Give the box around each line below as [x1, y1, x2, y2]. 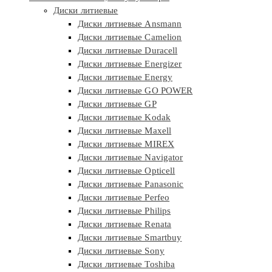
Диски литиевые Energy [78, 72, 173, 83]
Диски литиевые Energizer [78, 59, 182, 69]
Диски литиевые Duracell [78, 46, 178, 56]
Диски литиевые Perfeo [78, 192, 170, 203]
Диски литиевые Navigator [78, 152, 183, 163]
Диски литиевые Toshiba [78, 259, 175, 270]
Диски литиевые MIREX [78, 139, 174, 149]
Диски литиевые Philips [78, 206, 171, 216]
